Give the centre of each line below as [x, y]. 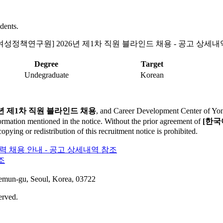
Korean [152, 75]
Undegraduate [46, 75]
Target [152, 64]
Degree [46, 64]
